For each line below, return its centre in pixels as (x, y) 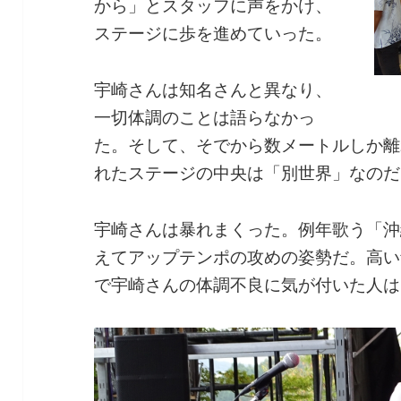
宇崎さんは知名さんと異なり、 (213, 90)
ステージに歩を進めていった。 (213, 34)
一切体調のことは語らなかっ (205, 118)
